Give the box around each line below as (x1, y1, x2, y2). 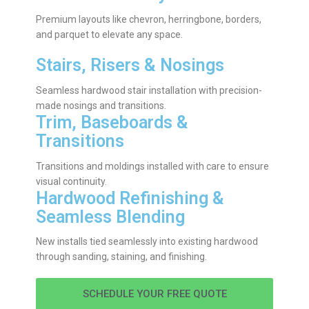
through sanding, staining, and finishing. (36, 251, 207, 263)
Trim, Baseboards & (36, 112, 188, 132)
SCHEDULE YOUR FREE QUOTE (82, 288, 227, 301)
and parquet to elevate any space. (36, 29, 183, 41)
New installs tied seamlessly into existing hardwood (36, 236, 258, 248)
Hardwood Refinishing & (36, 188, 224, 208)
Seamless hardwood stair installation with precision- (36, 84, 262, 96)
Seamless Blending (36, 206, 185, 227)
